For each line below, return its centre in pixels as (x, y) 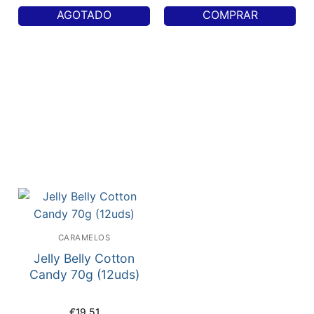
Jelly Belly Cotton (84, 259)
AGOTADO (84, 14)
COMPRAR (230, 14)
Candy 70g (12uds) (84, 275)
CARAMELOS (84, 238)
